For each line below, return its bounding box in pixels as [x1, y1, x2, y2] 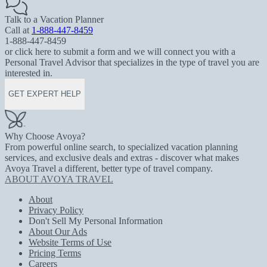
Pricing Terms [29, 247, 81, 258]
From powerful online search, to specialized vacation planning [5, 141, 238, 152]
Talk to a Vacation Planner [5, 14, 104, 24]
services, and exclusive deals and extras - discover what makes [5, 152, 239, 163]
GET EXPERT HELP [8, 89, 81, 99]
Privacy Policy [29, 204, 83, 215]
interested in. [5, 67, 52, 78]
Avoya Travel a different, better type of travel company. [5, 163, 213, 173]
